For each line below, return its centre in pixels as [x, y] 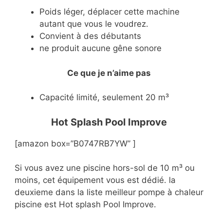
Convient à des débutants [90, 36]
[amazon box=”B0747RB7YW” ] [75, 143]
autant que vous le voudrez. [94, 24]
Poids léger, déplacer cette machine [109, 12]
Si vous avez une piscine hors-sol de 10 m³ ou [105, 168]
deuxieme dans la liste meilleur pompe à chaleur [109, 192]
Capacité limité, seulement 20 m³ [104, 98]
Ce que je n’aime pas [109, 73]
